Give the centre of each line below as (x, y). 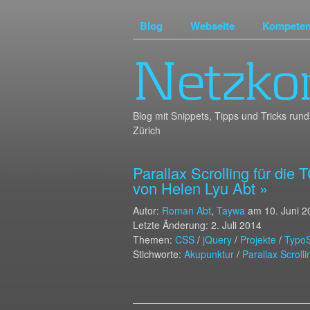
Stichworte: (158, 254)
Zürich (147, 130)
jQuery (217, 239)
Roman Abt (186, 210)
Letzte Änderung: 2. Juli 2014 (197, 225)
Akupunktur (209, 254)
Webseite (212, 26)
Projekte (258, 239)
